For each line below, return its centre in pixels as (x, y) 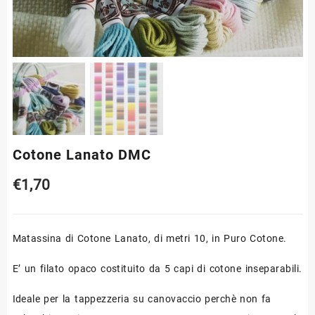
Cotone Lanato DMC (82, 155)
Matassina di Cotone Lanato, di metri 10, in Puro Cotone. (149, 239)
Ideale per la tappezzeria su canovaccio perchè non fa (142, 299)
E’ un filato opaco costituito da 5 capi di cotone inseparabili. (157, 269)
